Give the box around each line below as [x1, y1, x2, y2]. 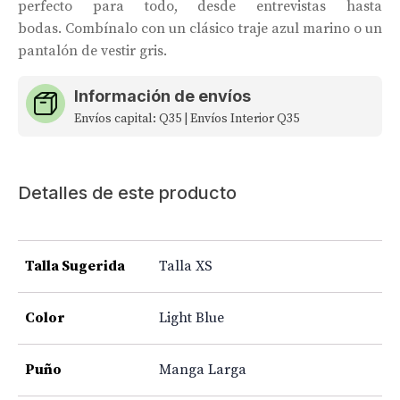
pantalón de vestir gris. [18, 41, 167, 60]
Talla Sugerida [25, 256, 125, 275]
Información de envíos [73, 86, 251, 105]
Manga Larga [159, 360, 246, 379]
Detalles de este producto [18, 181, 237, 204]
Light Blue [159, 308, 224, 327]
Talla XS [159, 256, 212, 275]
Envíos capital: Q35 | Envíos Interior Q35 [73, 110, 302, 127]
